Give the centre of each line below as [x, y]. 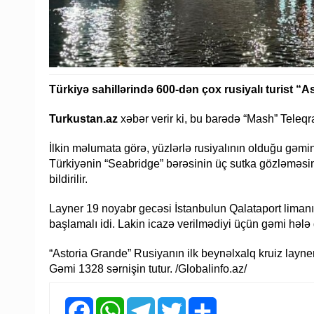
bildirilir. [68, 179]
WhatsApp [148, 303]
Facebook [116, 303]
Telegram [176, 303]
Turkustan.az [83, 119]
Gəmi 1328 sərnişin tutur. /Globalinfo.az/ [148, 269]
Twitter [202, 303]
